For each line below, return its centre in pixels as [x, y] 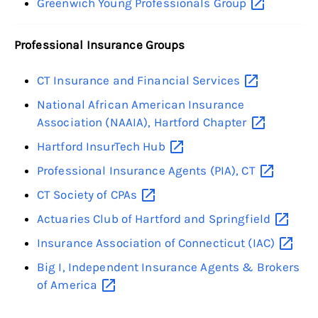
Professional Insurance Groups [100, 45]
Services [218, 81]
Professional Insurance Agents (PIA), [139, 171]
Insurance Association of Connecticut [143, 242]
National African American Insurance [141, 105]
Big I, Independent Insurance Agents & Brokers [169, 267]
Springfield [241, 219]
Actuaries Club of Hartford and [123, 219]
